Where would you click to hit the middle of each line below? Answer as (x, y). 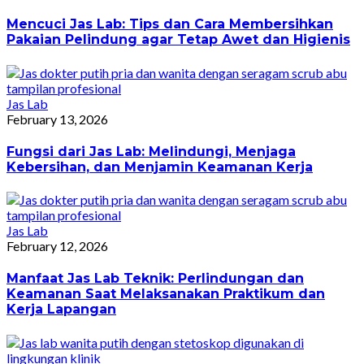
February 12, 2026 (57, 246)
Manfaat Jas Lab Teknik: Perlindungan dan (155, 279)
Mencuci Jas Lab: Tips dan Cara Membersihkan (170, 24)
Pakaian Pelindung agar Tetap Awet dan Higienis (178, 40)
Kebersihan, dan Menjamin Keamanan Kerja (160, 167)
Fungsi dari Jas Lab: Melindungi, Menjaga (151, 151)
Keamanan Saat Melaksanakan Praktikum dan (166, 294)
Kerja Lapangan (61, 310)
